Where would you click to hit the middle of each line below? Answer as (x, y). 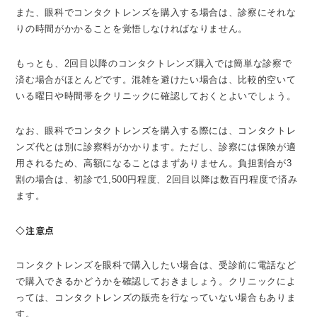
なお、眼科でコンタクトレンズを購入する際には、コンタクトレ (156, 131)
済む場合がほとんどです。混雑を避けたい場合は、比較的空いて (156, 80)
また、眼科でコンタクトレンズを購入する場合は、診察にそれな (156, 13)
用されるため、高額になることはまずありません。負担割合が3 (154, 163)
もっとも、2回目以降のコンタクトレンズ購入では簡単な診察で (154, 64)
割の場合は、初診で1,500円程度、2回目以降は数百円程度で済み (157, 180)
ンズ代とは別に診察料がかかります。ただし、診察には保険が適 (156, 147)
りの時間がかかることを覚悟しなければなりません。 (132, 29)
